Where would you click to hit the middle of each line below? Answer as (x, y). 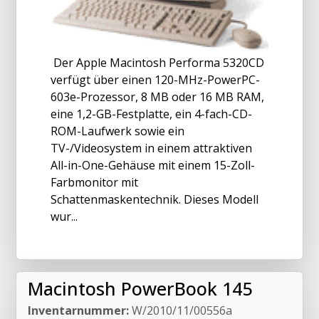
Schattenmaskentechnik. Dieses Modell (155, 199)
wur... (64, 216)
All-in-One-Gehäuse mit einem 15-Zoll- (153, 165)
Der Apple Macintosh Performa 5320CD (157, 62)
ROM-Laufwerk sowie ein (117, 131)
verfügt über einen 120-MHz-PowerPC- (155, 79)
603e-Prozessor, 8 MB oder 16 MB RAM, (157, 96)
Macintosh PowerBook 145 (140, 288)
